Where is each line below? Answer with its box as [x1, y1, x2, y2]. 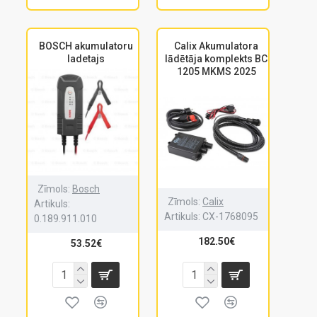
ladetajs [67, 52, 105, 64]
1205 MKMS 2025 [176, 65, 256, 77]
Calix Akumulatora [174, 40, 259, 52]
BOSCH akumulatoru [39, 40, 134, 52]
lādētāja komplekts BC [165, 52, 268, 64]
